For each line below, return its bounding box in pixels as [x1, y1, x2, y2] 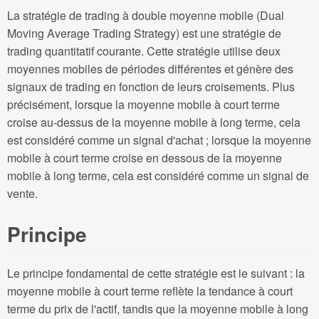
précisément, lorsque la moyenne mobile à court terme [7, 95, 280, 113]
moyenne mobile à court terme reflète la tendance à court [7, 283, 293, 300]
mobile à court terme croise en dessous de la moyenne [7, 149, 282, 166]
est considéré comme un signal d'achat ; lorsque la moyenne [7, 131, 311, 148]
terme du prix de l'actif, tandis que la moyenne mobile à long [7, 300, 308, 318]
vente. [7, 184, 38, 202]
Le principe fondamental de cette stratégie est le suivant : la [7, 265, 305, 282]
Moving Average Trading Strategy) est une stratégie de [7, 24, 281, 41]
